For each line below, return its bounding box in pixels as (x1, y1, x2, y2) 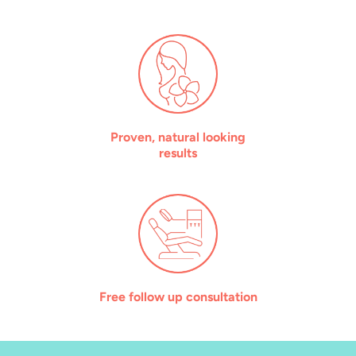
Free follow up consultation (99, 289, 257, 305)
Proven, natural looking (110, 130, 246, 145)
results (159, 145, 197, 161)
